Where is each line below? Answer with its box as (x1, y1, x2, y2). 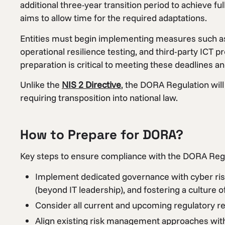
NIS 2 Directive (62, 79, 121, 91)
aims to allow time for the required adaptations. (20, 12, 207, 24)
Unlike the (20, 79, 62, 91)
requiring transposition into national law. (20, 92, 178, 104)
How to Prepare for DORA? (20, 126, 183, 144)
